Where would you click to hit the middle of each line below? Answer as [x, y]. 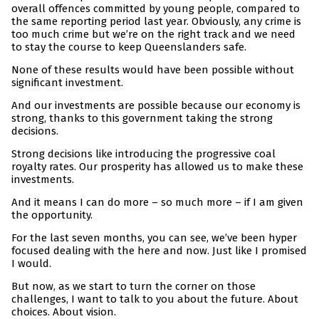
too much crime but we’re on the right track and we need [153, 35]
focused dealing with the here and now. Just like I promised [159, 251]
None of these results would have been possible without [153, 70]
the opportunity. [52, 215]
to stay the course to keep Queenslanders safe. [129, 47]
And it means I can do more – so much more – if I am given [157, 203]
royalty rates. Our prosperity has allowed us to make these [157, 167]
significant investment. [67, 83]
